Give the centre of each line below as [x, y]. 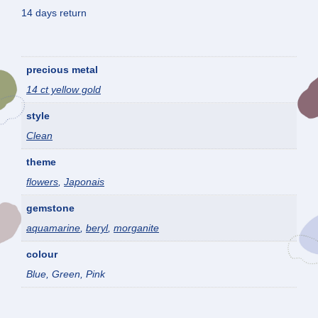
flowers [42, 182]
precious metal [62, 70]
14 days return [54, 13]
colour [42, 254]
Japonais [84, 182]
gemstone [50, 208]
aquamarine [53, 228]
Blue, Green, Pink [66, 274]
